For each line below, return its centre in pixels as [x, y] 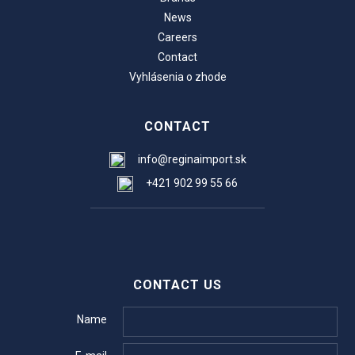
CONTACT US [177, 285]
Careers [177, 37]
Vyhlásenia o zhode [177, 77]
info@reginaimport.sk [192, 159]
